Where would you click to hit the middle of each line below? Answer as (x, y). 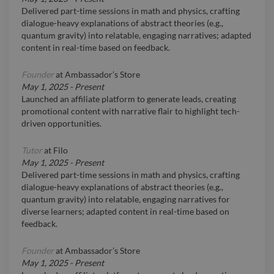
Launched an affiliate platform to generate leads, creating (129, 99)
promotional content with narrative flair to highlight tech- (131, 111)
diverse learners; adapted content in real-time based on (125, 212)
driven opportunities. (61, 124)
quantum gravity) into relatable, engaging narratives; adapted (136, 35)
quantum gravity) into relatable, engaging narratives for (126, 199)
